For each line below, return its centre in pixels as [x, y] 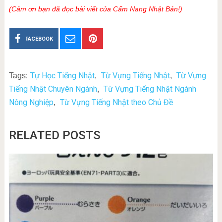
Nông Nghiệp [31, 103]
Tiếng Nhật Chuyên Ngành [53, 89]
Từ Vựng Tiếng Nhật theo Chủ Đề [116, 103]
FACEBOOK [39, 39]
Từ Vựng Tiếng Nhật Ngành [150, 89]
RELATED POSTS [55, 136]
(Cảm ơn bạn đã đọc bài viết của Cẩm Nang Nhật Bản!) [95, 9]
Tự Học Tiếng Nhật [62, 76]
